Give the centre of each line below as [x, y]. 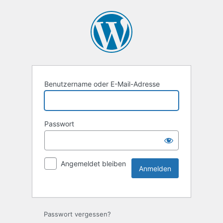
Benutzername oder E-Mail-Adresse [102, 84]
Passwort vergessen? [77, 214]
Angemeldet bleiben [93, 164]
